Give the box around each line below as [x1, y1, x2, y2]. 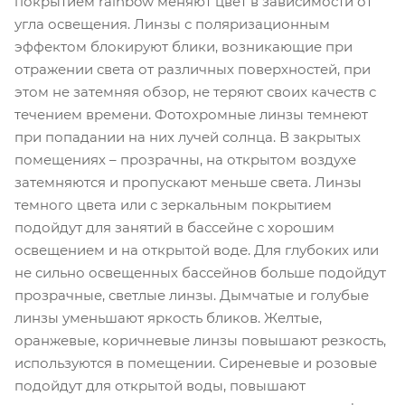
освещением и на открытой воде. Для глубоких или [14, 241, 379, 259]
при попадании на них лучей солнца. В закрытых [14, 128, 361, 146]
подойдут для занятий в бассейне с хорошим [14, 219, 334, 236]
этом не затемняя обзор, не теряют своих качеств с [14, 83, 376, 100]
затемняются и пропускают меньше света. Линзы [14, 174, 362, 191]
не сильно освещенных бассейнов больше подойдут [14, 264, 386, 281]
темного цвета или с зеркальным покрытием [14, 196, 332, 213]
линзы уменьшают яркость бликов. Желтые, [14, 309, 322, 326]
